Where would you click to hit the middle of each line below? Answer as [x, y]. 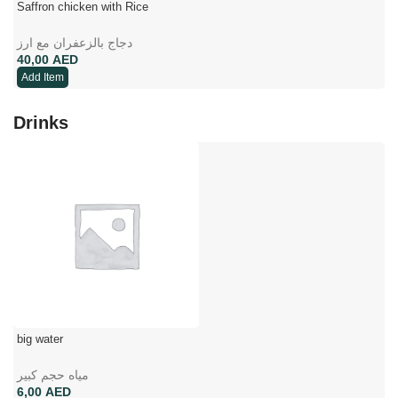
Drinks [41, 122]
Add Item [43, 77]
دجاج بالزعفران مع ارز [75, 42]
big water [40, 338]
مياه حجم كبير [53, 374]
